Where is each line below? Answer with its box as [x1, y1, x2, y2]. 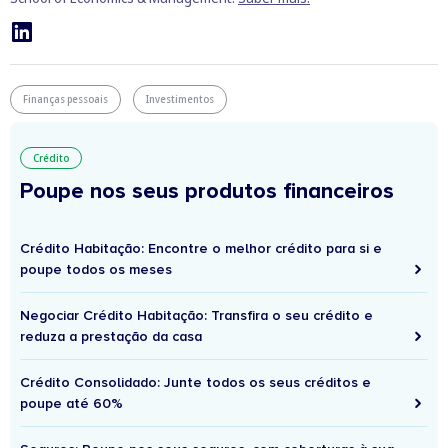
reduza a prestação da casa [20, 328, 202, 346]
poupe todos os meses [20, 261, 172, 279]
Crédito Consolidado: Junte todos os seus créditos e [20, 374, 371, 392]
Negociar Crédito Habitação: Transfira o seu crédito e [20, 307, 373, 325]
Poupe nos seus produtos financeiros [20, 178, 394, 206]
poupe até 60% [20, 395, 123, 413]
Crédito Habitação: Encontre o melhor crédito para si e [20, 240, 382, 258]
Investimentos [146, 92, 214, 107]
